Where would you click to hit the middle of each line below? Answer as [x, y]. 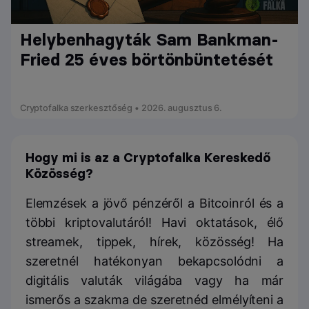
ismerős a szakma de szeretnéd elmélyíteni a [154, 300]
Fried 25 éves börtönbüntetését [146, 60]
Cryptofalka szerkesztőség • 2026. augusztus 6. [121, 108]
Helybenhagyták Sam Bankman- [149, 40]
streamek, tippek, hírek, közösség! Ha [154, 242]
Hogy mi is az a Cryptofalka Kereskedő [148, 158]
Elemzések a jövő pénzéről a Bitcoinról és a [154, 203]
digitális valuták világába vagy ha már [154, 281]
